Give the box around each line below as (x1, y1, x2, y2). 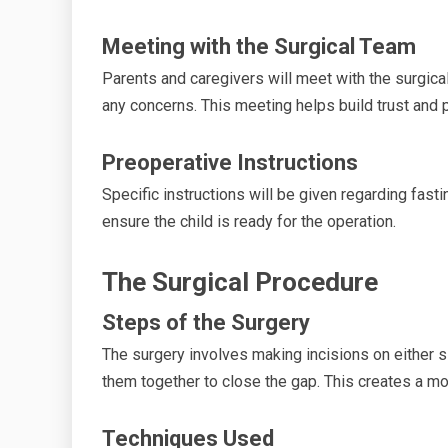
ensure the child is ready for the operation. (102, 211, 396, 231)
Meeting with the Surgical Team (102, 33, 416, 59)
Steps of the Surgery (102, 309, 310, 335)
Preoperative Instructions (102, 149, 358, 175)
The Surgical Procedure (102, 266, 378, 297)
